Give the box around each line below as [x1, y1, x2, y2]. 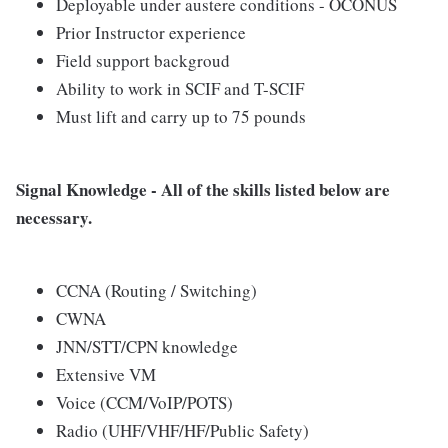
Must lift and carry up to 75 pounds [56, 105, 306, 129]
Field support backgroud [56, 49, 230, 73]
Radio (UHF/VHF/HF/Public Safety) [56, 419, 309, 443]
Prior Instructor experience [56, 21, 246, 45]
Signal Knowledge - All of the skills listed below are [16, 177, 390, 203]
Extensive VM [56, 363, 156, 387]
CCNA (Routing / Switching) [56, 279, 257, 303]
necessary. [16, 205, 92, 231]
